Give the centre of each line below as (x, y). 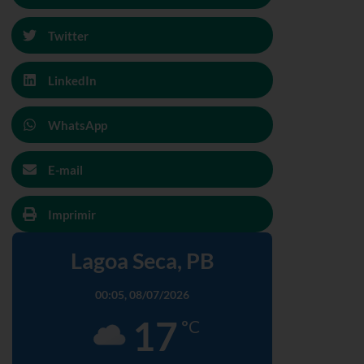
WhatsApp (78, 125)
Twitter (68, 35)
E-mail (65, 169)
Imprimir (72, 214)
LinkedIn (72, 80)
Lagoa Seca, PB (142, 260)
